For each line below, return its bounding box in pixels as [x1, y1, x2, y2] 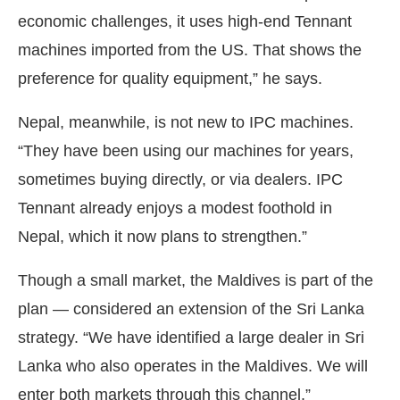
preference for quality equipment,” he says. [18, 69, 322, 87]
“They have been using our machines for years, [18, 141, 354, 160]
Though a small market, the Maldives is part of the [18, 271, 373, 289]
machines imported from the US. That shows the [18, 40, 362, 59]
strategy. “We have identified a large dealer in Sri [18, 328, 364, 346]
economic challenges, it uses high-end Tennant [18, 12, 352, 30]
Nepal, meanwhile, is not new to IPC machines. [18, 112, 354, 131]
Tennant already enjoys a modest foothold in [18, 198, 332, 217]
